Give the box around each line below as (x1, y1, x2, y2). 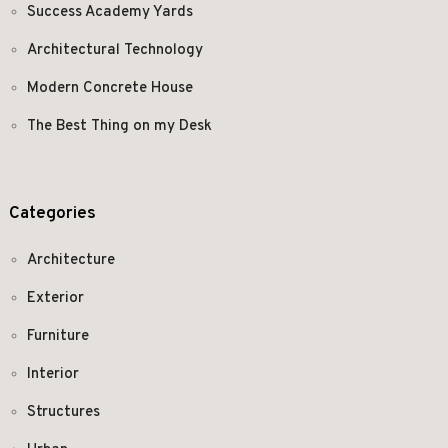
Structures (26, 402, 100, 422)
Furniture (26, 326, 89, 346)
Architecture (26, 250, 115, 270)
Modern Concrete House (26, 78, 193, 98)
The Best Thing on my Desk (26, 116, 212, 136)
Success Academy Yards (26, 2, 193, 22)
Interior (26, 364, 79, 384)
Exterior (26, 288, 84, 308)
